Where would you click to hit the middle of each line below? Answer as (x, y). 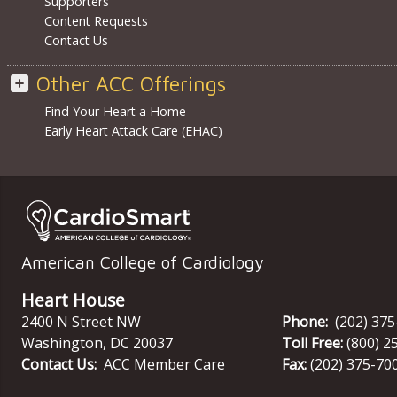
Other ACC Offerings (131, 84)
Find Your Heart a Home (115, 112)
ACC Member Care (164, 364)
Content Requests (96, 21)
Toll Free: (312, 343)
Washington (62, 343)
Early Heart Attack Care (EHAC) (133, 131)
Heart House (73, 300)
